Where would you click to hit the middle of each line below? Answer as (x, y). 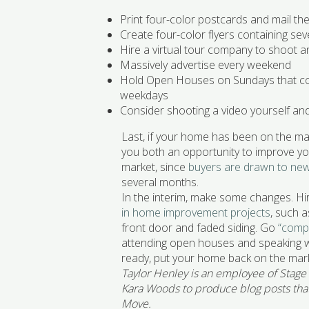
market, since (155, 167)
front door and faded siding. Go (200, 228)
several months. (160, 182)
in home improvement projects (196, 213)
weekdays (144, 96)
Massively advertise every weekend (206, 65)
